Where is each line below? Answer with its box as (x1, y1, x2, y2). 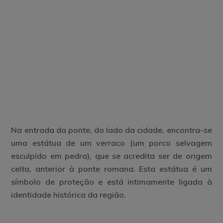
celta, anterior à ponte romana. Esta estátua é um (11, 163, 212, 174)
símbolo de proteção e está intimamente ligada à (11, 176, 212, 187)
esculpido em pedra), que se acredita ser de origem (11, 150, 212, 161)
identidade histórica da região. (11, 189, 126, 200)
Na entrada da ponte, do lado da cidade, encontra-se (11, 124, 212, 135)
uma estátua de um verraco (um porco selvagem (11, 137, 212, 148)
